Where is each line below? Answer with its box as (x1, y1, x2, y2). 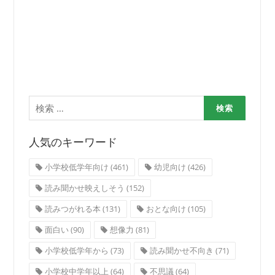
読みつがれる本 (44, 203, 101, 214)
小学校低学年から (44, 244, 109, 256)
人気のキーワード (28, 135, 117, 149)
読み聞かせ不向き (149, 244, 214, 256)
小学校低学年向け (44, 161, 109, 172)
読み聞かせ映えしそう (44, 182, 125, 193)
